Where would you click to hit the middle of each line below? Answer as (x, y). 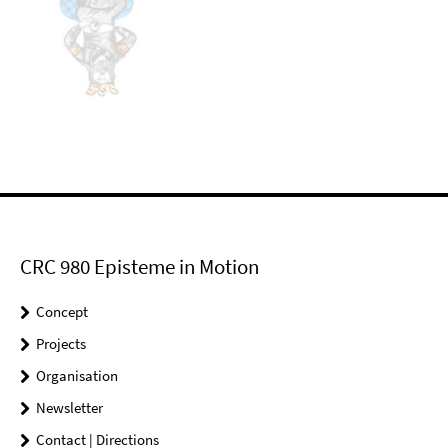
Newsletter (69, 408)
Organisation (77, 376)
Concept (62, 312)
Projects (61, 344)
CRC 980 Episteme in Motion (139, 267)
